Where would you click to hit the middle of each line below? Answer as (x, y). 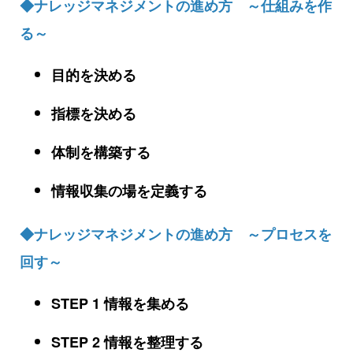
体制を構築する (101, 152)
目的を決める (94, 75)
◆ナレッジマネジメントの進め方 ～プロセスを (176, 234)
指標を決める (94, 114)
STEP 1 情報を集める (120, 304)
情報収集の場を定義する (129, 191)
